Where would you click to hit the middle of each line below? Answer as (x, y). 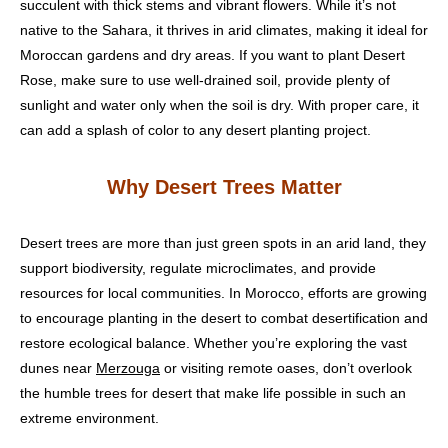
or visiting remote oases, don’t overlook (286, 368)
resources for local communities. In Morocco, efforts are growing (223, 293)
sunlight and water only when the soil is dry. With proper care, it (219, 105)
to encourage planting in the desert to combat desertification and (224, 318)
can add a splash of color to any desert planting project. (195, 130)
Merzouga (128, 368)
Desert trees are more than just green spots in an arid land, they (223, 243)
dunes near (58, 368)
